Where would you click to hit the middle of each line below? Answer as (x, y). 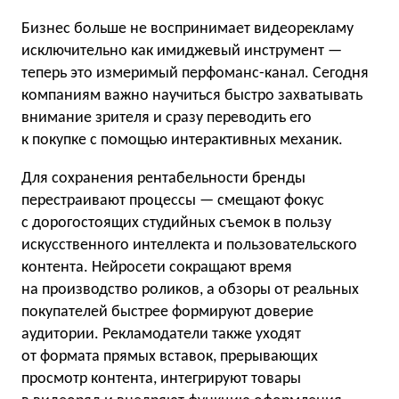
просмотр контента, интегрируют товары (161, 379)
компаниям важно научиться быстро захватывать (192, 95)
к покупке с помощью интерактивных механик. (182, 140)
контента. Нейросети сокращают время (157, 267)
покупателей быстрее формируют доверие (167, 312)
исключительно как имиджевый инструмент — (182, 51)
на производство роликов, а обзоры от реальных (190, 289)
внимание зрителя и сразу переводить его (167, 118)
